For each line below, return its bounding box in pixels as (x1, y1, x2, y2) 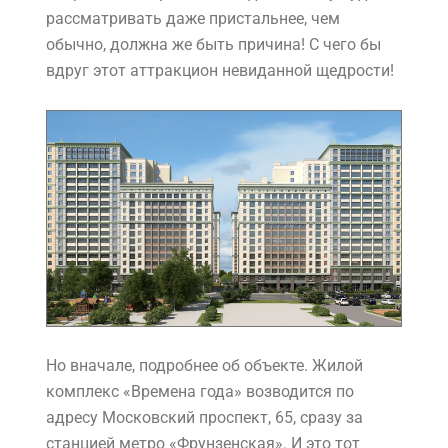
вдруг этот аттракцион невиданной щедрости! (46, 61, 394, 81)
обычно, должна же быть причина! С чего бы (46, 35, 381, 55)
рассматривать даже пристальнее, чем (46, 9, 340, 29)
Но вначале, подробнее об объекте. (46, 356, 312, 376)
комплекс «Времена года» (46, 382, 242, 402)
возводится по (242, 382, 354, 402)
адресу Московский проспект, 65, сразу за (46, 408, 363, 428)
